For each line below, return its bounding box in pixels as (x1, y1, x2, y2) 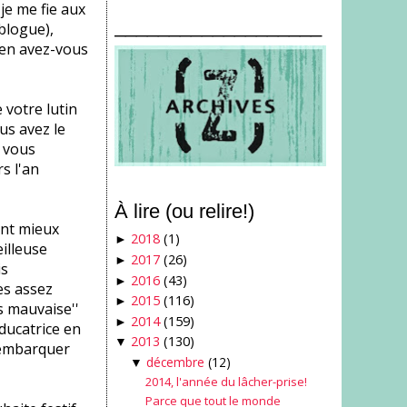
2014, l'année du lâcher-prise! (144, 373, 307, 391)
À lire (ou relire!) (114, 199, 255, 223)
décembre (145, 352, 204, 371)
